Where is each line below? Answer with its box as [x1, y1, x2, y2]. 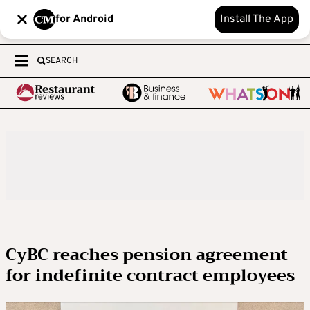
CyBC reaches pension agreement [6, 240, 288, 269]
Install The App [220, 12, 293, 26]
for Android [55, 12, 113, 26]
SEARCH [46, 55, 77, 66]
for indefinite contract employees [6, 261, 295, 290]
